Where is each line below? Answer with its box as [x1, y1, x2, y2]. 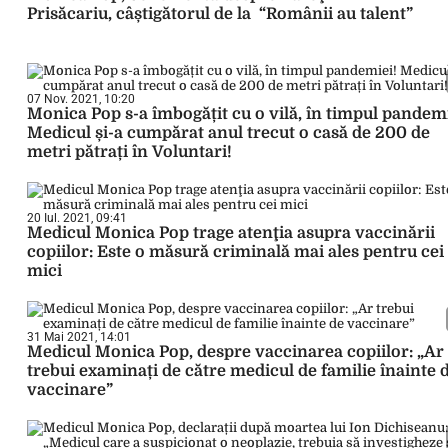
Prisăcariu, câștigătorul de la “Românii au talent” [27, 5, 413, 23]
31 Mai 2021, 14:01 [27, 330, 131, 344]
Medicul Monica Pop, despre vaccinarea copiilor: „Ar [27, 343, 444, 361]
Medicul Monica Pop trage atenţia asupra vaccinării [27, 224, 435, 242]
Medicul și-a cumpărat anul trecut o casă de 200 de [27, 124, 430, 142]
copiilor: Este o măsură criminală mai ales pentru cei [27, 243, 444, 261]
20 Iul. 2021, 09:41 [27, 211, 127, 225]
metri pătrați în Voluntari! [27, 143, 232, 161]
